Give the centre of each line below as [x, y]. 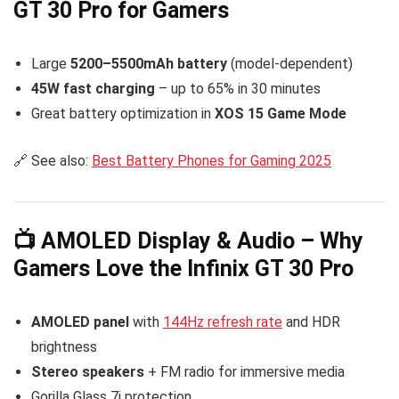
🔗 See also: [53, 161]
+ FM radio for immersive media [244, 371]
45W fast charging [93, 89]
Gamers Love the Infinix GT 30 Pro [183, 268]
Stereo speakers [88, 371]
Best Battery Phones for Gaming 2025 [212, 161]
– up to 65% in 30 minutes [238, 89]
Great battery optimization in [123, 114]
